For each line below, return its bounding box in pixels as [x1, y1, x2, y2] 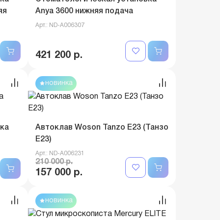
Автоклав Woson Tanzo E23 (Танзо [35, 124, 168, 131]
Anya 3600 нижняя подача [35, 8, 133, 15]
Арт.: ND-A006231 [35, 151, 84, 156]
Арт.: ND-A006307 [35, 23, 84, 28]
